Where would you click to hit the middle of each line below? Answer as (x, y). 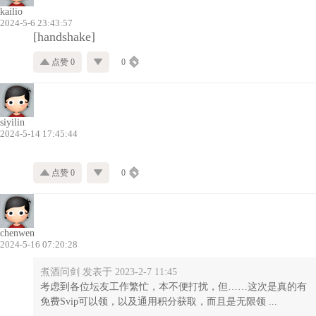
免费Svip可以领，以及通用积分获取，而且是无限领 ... (159, 301)
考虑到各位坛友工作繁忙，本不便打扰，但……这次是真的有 (174, 286)
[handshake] (64, 36)
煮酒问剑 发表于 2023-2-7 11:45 (109, 272)
